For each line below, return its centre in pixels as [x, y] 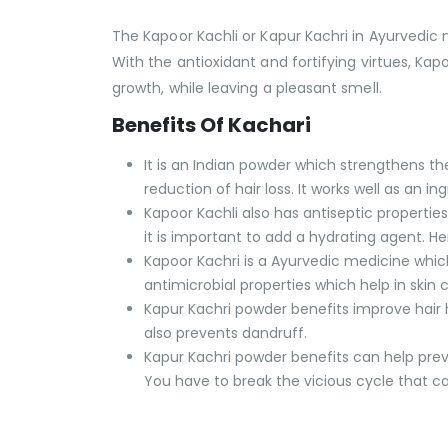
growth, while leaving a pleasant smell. [247, 88]
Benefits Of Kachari [213, 125]
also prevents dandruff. [225, 333]
